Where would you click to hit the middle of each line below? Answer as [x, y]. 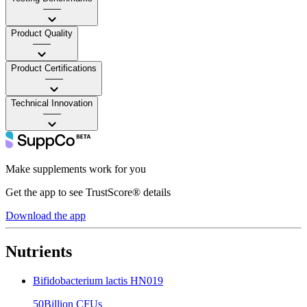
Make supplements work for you [76, 169]
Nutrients [39, 251]
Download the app [46, 215]
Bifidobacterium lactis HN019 [98, 280]
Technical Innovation [52, 103]
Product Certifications [54, 68]
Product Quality [42, 33]
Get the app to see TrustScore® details [88, 192]
